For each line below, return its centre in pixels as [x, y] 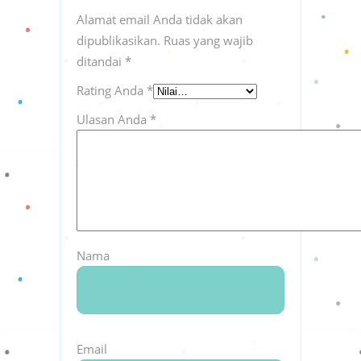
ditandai [101, 61]
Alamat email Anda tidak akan [160, 19]
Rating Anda [112, 90]
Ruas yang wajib [208, 40]
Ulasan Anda [113, 119]
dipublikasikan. [118, 40]
